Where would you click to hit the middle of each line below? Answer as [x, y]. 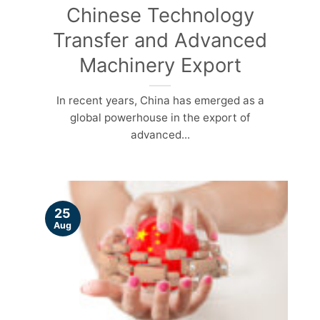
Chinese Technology [160, 15]
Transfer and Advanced [160, 40]
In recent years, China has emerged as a [160, 100]
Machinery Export [160, 65]
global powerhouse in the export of [160, 117]
